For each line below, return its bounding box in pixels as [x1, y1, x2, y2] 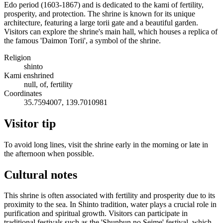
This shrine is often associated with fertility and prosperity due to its [4, 191, 215, 200]
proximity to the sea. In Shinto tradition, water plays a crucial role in [4, 200, 217, 209]
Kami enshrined [4, 71, 54, 80]
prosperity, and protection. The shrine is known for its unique [4, 9, 195, 18]
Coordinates [4, 89, 42, 98]
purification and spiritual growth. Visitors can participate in [4, 209, 188, 218]
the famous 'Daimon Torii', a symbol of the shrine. [4, 36, 161, 45]
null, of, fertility [24, 80, 73, 89]
